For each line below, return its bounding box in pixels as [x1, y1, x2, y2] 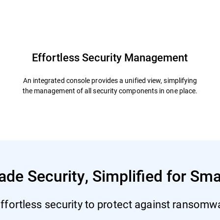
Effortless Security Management [32, 50, 188, 64]
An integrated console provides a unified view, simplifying [23, 75, 197, 85]
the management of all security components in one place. [22, 85, 198, 95]
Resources [51, 1, 88, 12]
